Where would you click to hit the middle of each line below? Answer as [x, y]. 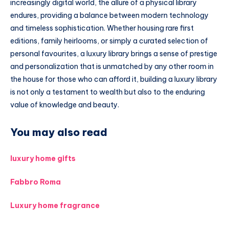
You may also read [59, 132]
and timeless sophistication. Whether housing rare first [102, 28]
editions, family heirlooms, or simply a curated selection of [109, 41]
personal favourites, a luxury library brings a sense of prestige [114, 53]
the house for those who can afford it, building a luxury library [114, 79]
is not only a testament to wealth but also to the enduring [108, 92]
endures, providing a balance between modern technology [109, 15]
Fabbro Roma [36, 182]
